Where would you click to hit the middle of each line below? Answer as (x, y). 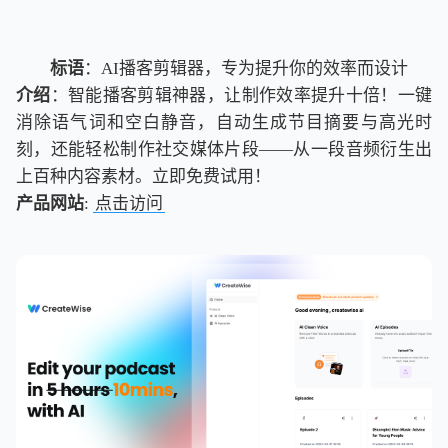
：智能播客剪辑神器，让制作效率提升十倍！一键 (241, 95)
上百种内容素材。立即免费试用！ (143, 176)
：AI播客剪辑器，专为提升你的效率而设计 (246, 68)
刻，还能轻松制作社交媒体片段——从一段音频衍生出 (224, 149)
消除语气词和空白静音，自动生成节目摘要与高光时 (224, 122)
